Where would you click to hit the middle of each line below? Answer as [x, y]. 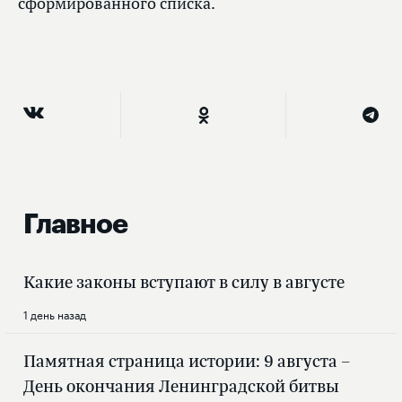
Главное [75, 225]
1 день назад [55, 314]
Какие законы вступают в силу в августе [184, 282]
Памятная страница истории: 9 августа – [187, 361]
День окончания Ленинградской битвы [181, 386]
